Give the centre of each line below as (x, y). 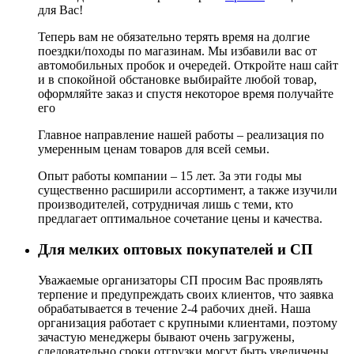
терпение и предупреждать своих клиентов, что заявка (186, 294)
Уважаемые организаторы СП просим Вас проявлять (180, 280)
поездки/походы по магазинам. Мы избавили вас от (177, 51)
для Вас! (60, 10)
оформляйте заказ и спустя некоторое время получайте (186, 94)
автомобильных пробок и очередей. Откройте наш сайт (188, 66)
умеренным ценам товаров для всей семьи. (154, 149)
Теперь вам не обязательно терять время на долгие (174, 37)
